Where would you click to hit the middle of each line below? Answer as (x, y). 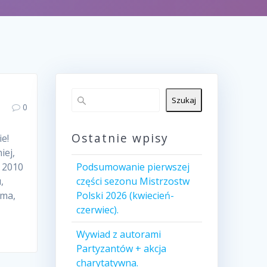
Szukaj (184, 100)
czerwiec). (97, 210)
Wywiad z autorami (118, 235)
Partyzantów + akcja (121, 249)
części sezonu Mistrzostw (133, 181)
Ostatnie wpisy (120, 138)
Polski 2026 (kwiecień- (125, 196)
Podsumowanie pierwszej (133, 167)
